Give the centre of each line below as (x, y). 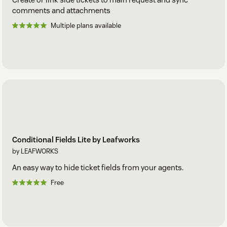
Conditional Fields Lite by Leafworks (76, 139)
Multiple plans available (86, 26)
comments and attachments (61, 11)
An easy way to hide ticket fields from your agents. (98, 167)
